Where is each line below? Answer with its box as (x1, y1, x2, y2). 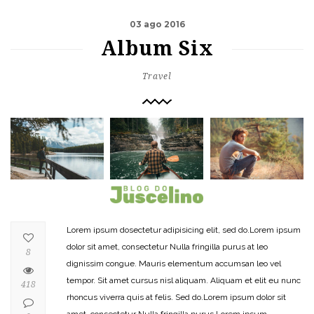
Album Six (100, 37, 214, 60)
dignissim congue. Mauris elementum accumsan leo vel (67, 258, 281, 268)
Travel (142, 71, 172, 81)
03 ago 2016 (129, 19, 185, 29)
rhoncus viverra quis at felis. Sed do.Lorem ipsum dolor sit (67, 292, 286, 302)
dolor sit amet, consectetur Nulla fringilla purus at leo (67, 241, 268, 252)
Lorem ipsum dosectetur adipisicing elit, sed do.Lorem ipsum (67, 224, 301, 235)
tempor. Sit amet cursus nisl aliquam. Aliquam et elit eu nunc (67, 275, 301, 285)
